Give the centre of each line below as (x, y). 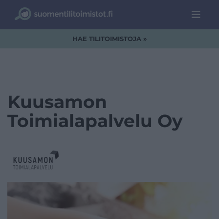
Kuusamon (57, 102)
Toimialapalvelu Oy (95, 121)
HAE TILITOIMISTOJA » (109, 39)
